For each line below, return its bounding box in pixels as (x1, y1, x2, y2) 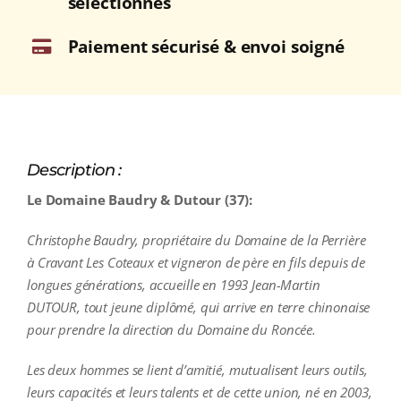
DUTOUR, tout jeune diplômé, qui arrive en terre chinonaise (26, 298, 371, 317)
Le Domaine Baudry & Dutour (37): (26, 191, 253, 209)
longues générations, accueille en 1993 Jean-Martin (26, 276, 320, 294)
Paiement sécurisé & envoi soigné (67, 34, 345, 58)
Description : (26, 160, 122, 181)
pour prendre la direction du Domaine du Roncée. (26, 320, 316, 339)
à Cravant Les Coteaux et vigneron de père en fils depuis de (26, 253, 366, 272)
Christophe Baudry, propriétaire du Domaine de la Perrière (26, 231, 366, 250)
